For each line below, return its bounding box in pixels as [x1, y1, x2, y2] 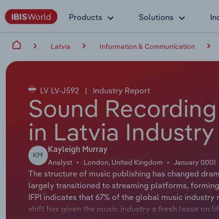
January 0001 [174, 157, 216, 167]
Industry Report [90, 85, 150, 95]
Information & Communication [100, 42, 195, 51]
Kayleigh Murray [47, 146, 108, 154]
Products [69, 12, 102, 22]
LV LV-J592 [38, 85, 81, 95]
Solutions [139, 12, 174, 22]
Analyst [47, 157, 72, 167]
